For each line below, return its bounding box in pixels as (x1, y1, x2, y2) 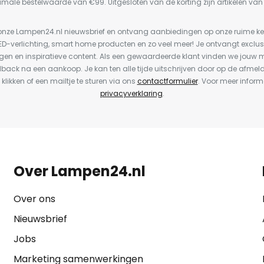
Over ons (13, 192, 55, 206)
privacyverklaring (100, 88, 163, 98)
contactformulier (137, 76, 198, 86)
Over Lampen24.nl (13, 161, 146, 181)
